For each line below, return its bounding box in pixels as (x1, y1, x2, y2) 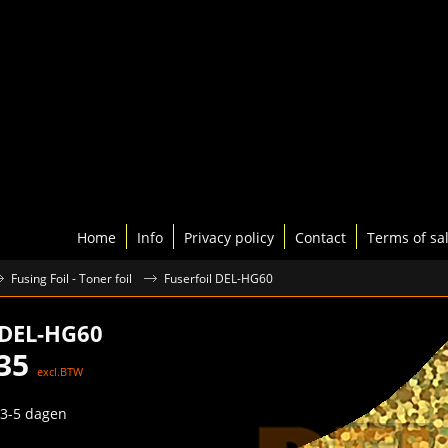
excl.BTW (37, 363, 83, 379)
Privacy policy (184, 227, 274, 246)
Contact (295, 227, 346, 246)
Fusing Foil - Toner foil (11, 270, 132, 286)
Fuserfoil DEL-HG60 (164, 270, 273, 286)
